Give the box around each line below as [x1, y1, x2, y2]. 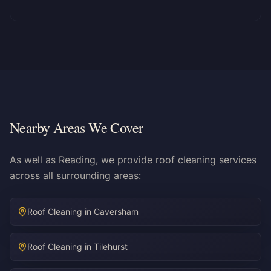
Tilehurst [94, 241, 128, 252]
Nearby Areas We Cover [10, 118, 143, 137]
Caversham [94, 206, 139, 217]
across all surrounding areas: [10, 169, 141, 181]
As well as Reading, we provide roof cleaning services [10, 154, 256, 166]
